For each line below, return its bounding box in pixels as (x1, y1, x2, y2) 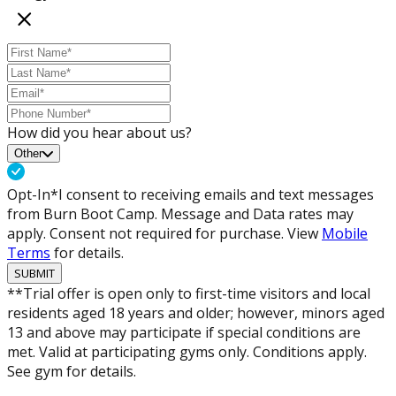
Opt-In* (7, 185, 58, 204)
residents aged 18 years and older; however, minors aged (7, 303, 385, 323)
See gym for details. (7, 362, 136, 381)
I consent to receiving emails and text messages (58, 185, 374, 204)
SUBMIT (14, 265, 55, 281)
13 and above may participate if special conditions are (7, 323, 361, 342)
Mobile (322, 224, 368, 243)
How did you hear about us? (7, 123, 192, 142)
